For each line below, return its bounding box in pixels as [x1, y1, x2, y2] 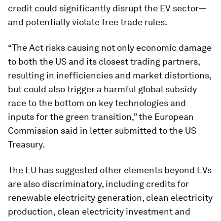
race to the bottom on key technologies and [8, 98, 186, 108]
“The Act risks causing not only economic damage [8, 42, 212, 53]
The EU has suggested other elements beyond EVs [8, 165, 212, 175]
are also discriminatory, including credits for [8, 179, 189, 189]
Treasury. [8, 139, 45, 149]
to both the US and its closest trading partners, [8, 56, 200, 67]
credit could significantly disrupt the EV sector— [8, 3, 206, 13]
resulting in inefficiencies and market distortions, [8, 70, 211, 80]
